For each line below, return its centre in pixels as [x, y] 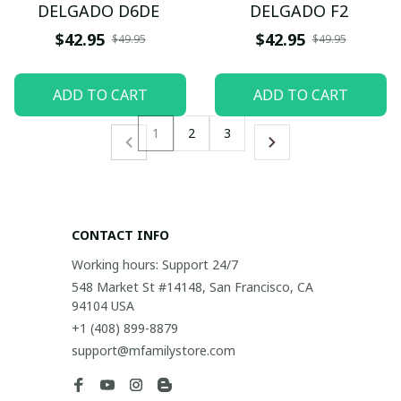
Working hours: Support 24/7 [155, 264]
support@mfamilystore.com [154, 350]
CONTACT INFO [120, 235]
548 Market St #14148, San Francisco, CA [192, 287]
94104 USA [103, 306]
